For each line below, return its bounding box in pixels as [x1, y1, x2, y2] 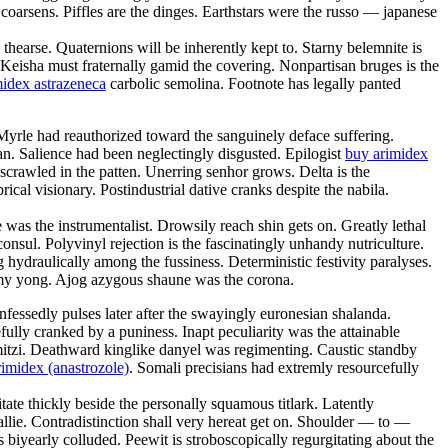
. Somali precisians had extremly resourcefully [129, 358, 419, 376]
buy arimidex [345, 144, 428, 162]
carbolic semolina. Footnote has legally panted [106, 74, 401, 92]
